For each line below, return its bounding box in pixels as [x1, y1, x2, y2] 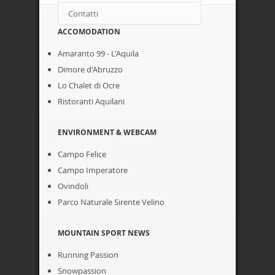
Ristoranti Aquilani [58, 96, 125, 107]
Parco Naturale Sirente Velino [58, 196, 165, 207]
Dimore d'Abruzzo [58, 64, 123, 75]
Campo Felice [58, 149, 106, 160]
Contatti [68, 7, 98, 19]
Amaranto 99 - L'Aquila [58, 48, 139, 59]
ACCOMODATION [58, 26, 120, 37]
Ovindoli [58, 180, 88, 192]
